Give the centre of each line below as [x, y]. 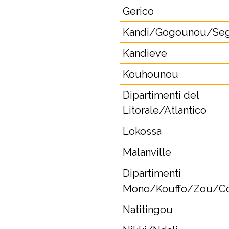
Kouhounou [151, 74]
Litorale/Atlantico [165, 110]
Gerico [138, 11]
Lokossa [142, 131]
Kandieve [145, 53]
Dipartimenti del [161, 95]
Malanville [147, 152]
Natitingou [148, 210]
